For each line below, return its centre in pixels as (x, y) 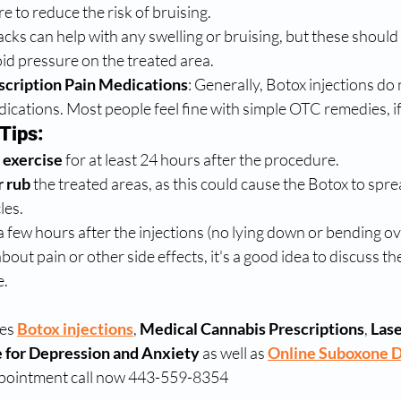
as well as (234, 353)
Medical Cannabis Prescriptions (252, 329)
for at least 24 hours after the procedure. (201, 160)
